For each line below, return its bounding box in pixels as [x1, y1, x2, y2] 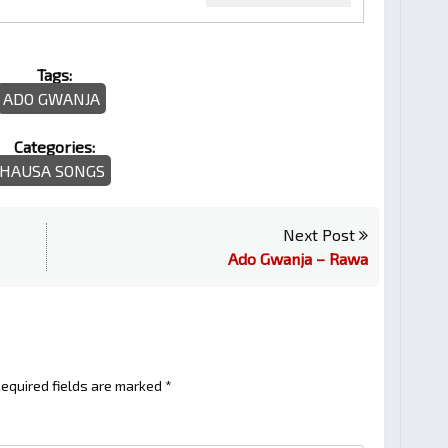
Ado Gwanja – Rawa [227, 249, 368, 268]
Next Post [282, 225, 359, 244]
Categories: [13, 137, 95, 156]
